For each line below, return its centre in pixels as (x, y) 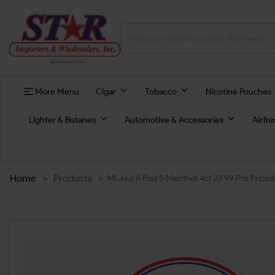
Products (73, 178)
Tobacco (161, 91)
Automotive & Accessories (174, 120)
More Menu (57, 91)
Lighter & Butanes (63, 120)
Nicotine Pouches (238, 91)
